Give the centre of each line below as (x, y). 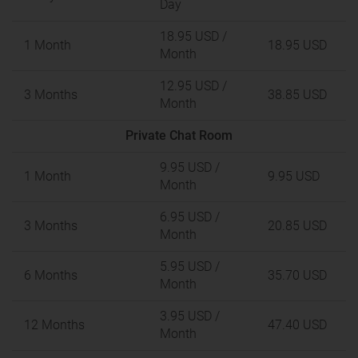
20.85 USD (297, 226)
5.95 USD (186, 267)
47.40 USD (297, 325)
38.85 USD (297, 95)
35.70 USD (297, 275)
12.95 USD (189, 86)
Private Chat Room (179, 135)
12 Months (54, 325)
